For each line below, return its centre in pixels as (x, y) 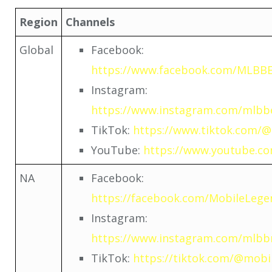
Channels (90, 22)
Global (36, 49)
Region (39, 22)
